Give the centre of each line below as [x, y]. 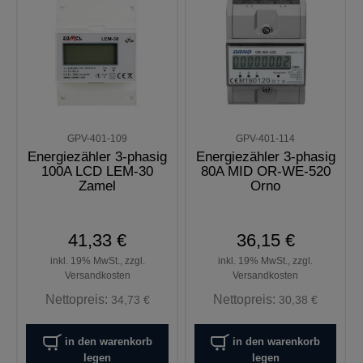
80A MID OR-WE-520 [265, 171]
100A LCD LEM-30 [98, 171]
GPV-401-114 [266, 139]
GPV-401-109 [98, 139]
